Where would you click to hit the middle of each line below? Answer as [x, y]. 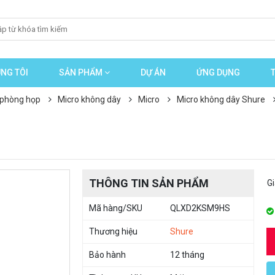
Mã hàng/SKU [116, 208]
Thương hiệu [113, 231]
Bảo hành [107, 255]
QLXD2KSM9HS [200, 208]
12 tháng [187, 255]
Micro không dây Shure [221, 99]
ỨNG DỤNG [218, 72]
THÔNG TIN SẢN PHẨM [149, 183]
